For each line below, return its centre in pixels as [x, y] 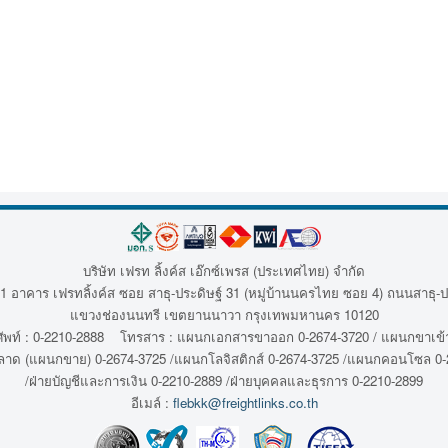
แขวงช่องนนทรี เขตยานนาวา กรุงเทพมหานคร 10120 [224, 314]
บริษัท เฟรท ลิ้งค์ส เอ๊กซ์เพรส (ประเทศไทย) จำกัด [224, 270]
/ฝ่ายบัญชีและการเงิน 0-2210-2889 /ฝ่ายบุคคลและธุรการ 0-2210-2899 [224, 380]
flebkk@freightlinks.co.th [245, 402]
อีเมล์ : [151, 402]
